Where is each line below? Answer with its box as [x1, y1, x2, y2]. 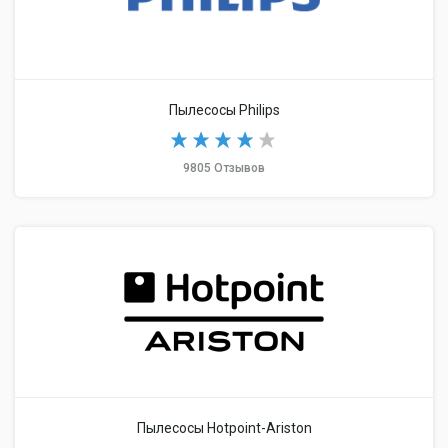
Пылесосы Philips [168, 102, 280, 118]
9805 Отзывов [183, 161, 265, 175]
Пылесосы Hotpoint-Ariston [136, 420, 312, 436]
